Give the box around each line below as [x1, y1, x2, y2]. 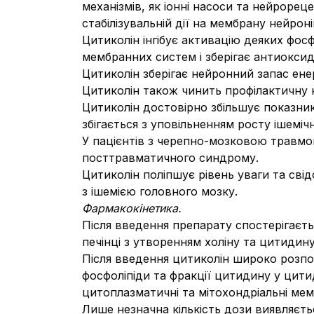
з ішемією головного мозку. [82, 184, 238, 198]
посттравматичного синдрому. [82, 151, 259, 165]
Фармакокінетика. [82, 201, 182, 215]
